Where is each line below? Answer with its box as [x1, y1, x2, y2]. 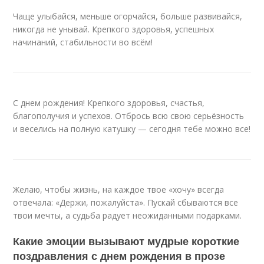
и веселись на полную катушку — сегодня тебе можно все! [13, 123, 251, 134]
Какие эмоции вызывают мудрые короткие [13, 233, 240, 249]
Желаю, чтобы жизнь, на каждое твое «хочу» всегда [13, 184, 225, 195]
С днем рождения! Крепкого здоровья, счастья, [13, 97, 205, 108]
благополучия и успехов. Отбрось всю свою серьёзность [13, 110, 245, 121]
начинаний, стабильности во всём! [13, 37, 153, 48]
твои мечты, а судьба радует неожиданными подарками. [13, 210, 242, 221]
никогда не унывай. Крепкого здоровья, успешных [13, 24, 214, 35]
